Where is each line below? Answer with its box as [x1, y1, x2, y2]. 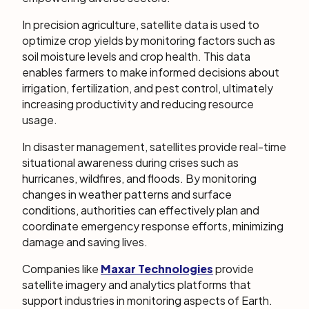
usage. [22, 112, 57, 127]
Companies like [22, 261, 101, 276]
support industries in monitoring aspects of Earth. [22, 293, 272, 308]
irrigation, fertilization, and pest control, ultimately [22, 81, 273, 95]
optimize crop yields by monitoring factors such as [22, 33, 275, 48]
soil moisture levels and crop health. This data [22, 49, 250, 63]
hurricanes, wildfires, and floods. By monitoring [22, 171, 257, 186]
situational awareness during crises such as [22, 155, 239, 170]
